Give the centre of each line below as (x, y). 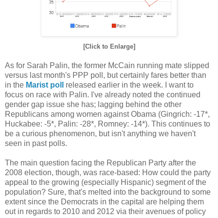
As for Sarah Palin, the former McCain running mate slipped (107, 65)
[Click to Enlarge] (109, 46)
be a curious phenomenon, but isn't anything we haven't (100, 133)
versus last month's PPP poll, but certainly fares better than (106, 75)
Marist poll (45, 85)
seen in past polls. (36, 143)
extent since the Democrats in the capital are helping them (104, 201)
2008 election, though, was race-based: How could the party (108, 172)
